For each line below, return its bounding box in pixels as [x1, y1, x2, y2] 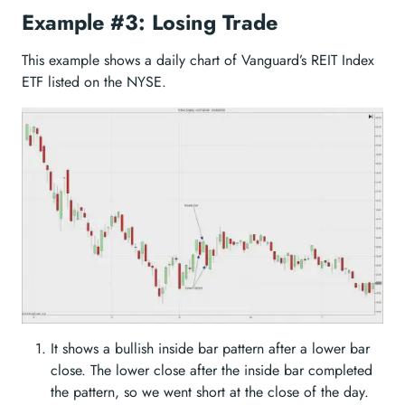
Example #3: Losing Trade [22, 7, 278, 39]
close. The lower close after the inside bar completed [51, 360, 372, 381]
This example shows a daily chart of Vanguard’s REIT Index [22, 50, 374, 71]
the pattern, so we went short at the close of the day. [51, 381, 369, 403]
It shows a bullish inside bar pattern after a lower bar [51, 338, 370, 360]
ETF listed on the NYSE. [22, 71, 166, 93]
